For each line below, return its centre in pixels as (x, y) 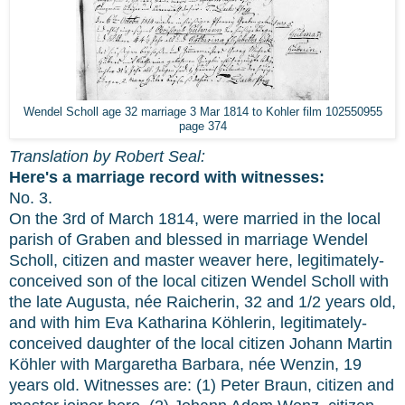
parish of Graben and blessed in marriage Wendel (188, 239)
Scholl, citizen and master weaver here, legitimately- (197, 260)
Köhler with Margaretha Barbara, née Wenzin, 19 (185, 364)
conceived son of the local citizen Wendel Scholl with (199, 281)
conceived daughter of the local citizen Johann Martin (201, 343)
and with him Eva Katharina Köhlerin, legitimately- (188, 322)
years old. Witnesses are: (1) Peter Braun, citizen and (202, 385)
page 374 (202, 127)
